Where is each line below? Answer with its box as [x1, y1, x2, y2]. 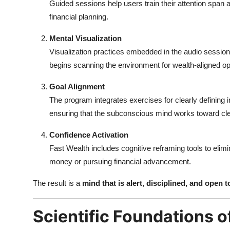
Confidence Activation [49, 130, 128, 140]
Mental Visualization [49, 34, 122, 43]
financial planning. [49, 12, 108, 22]
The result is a [33, 179, 82, 188]
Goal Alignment [49, 82, 105, 91]
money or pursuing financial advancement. [49, 157, 191, 166]
